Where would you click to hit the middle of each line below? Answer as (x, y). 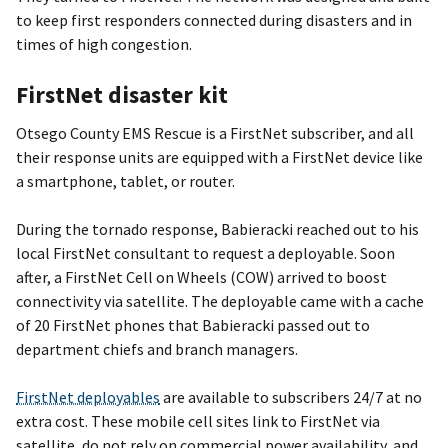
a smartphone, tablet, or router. (125, 180)
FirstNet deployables (88, 396)
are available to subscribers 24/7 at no (291, 396)
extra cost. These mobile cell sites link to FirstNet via (198, 420)
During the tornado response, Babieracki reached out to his (217, 228)
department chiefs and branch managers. (157, 348)
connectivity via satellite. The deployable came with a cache (220, 300)
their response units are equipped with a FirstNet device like (219, 156)
